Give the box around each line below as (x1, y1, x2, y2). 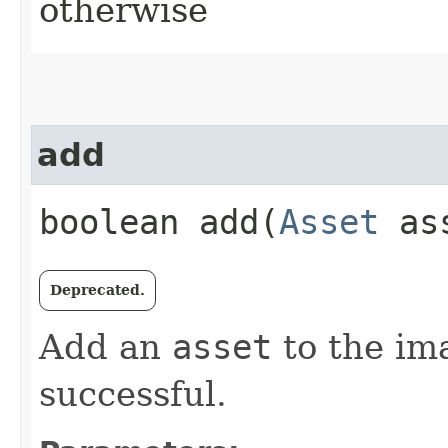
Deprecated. (50, 282, 145, 298)
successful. (39, 374, 227, 414)
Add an (39, 327, 172, 367)
